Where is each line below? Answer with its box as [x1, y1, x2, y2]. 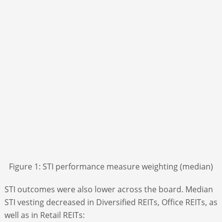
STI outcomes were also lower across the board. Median [4, 183, 213, 195]
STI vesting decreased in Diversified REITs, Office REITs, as [4, 196, 218, 208]
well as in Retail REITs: [4, 209, 85, 221]
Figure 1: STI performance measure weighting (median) [9, 161, 214, 172]
